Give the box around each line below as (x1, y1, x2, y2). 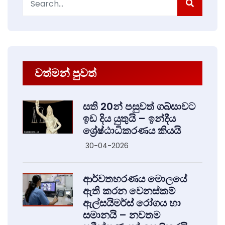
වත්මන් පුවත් (35, 65, 96, 81)
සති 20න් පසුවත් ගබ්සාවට (83, 99, 195, 114)
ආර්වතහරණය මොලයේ (83, 172, 187, 186)
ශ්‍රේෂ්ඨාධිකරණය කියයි (83, 124, 181, 138)
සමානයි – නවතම (83, 208, 160, 222)
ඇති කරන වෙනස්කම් (83, 184, 175, 198)
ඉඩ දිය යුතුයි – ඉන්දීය (83, 111, 176, 126)
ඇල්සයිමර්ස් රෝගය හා (83, 196, 181, 210)
